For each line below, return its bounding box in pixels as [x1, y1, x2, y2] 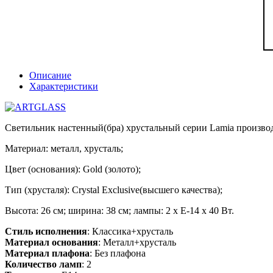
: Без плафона [90, 247, 146, 258]
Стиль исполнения [5, 225, 87, 236]
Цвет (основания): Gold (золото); [5, 163, 141, 174]
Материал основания [5, 236, 98, 247]
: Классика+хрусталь [87, 225, 173, 236]
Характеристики [29, 80, 98, 91]
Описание [29, 69, 71, 80]
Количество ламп [5, 258, 82, 269]
